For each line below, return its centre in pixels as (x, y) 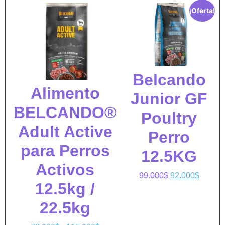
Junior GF (169, 99)
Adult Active (65, 132)
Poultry (169, 118)
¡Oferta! (202, 10)
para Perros (65, 151)
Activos (65, 170)
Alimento (65, 94)
